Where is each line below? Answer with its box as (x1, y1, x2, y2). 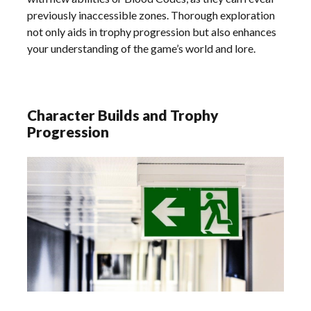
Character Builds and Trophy (27, 106, 219, 124)
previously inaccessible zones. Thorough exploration (27, 8, 276, 22)
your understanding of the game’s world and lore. (27, 41, 256, 55)
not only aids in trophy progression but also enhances (27, 24, 277, 38)
